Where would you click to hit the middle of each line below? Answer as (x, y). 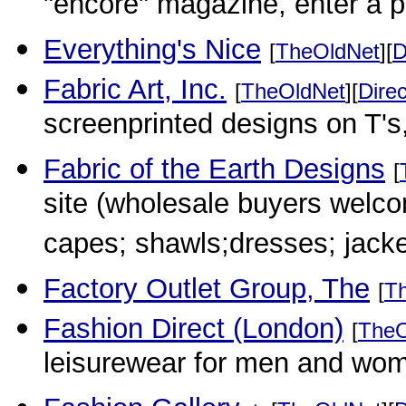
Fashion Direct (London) (193, 329)
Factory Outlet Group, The (207, 289)
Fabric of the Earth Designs (214, 169)
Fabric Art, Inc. (135, 89)
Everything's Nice (152, 49)
